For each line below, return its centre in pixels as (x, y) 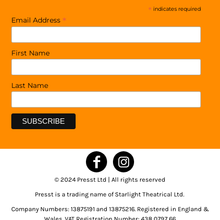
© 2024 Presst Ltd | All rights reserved (110, 180)
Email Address (37, 20)
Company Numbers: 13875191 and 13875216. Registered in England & (110, 209)
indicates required (176, 9)
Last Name (30, 86)
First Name (30, 53)
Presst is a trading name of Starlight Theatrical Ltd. (110, 194)
